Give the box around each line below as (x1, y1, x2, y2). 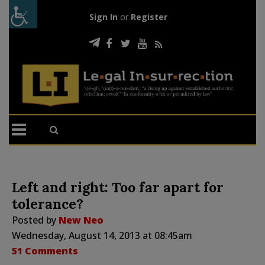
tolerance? (12, 195, 83, 212)
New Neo (59, 213, 104, 227)
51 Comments (12, 244, 78, 257)
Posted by (12, 213, 59, 227)
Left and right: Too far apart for (12, 178, 224, 196)
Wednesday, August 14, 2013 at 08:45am (12, 228, 192, 242)
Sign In (89, 11, 118, 22)
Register (130, 11, 167, 22)
